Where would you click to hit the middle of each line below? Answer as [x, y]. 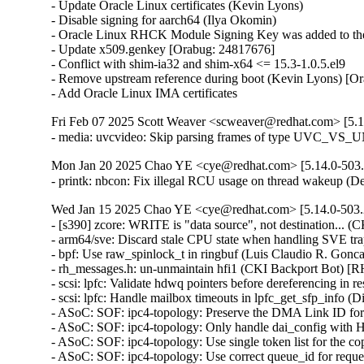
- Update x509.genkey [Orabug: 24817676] [163, 50]
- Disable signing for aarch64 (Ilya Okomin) [164, 20]
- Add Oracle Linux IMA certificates [145, 93]
